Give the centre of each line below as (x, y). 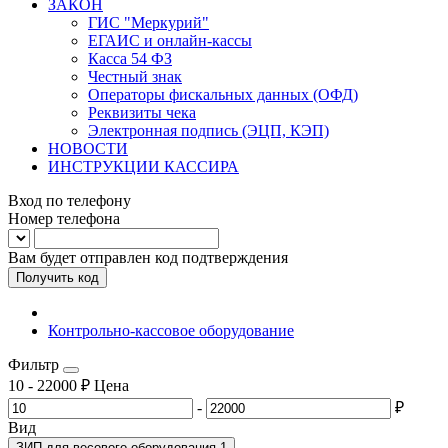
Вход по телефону (69, 200)
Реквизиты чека (142, 112)
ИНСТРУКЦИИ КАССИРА (143, 166)
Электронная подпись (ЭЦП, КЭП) (208, 130)
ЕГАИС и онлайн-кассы (170, 40)
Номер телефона (64, 218)
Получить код (57, 277)
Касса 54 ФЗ (130, 58)
